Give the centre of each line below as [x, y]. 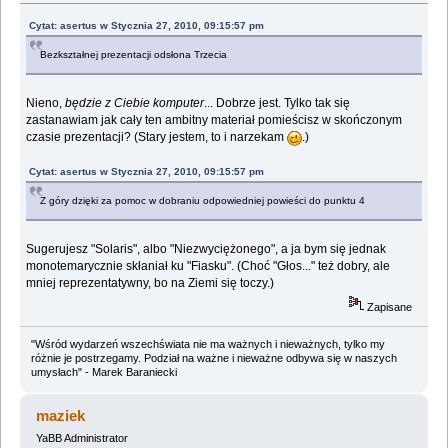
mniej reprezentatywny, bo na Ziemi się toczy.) [150, 282]
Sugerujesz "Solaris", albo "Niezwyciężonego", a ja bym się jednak [206, 248]
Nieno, [46, 102]
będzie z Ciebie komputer [135, 102]
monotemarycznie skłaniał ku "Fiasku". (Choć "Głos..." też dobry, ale [208, 265]
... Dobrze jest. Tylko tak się [277, 102]
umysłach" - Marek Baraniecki [103, 372]
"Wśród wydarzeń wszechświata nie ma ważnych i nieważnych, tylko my [207, 344]
